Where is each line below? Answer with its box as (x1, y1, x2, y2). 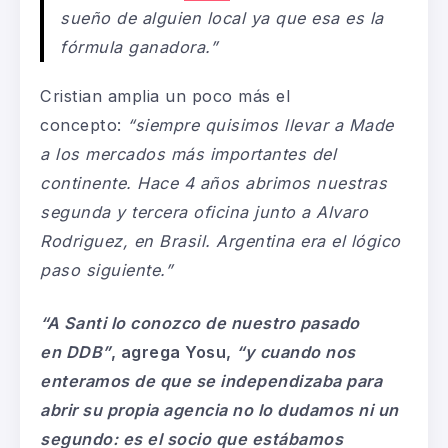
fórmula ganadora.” (60, 36, 218, 57)
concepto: (40, 114, 127, 135)
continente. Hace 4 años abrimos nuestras (40, 172, 387, 193)
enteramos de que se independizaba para (40, 370, 382, 391)
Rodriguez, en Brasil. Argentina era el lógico (40, 230, 401, 251)
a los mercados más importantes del (40, 143, 336, 164)
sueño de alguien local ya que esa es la (60, 7, 384, 28)
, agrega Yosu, (110, 341, 236, 362)
